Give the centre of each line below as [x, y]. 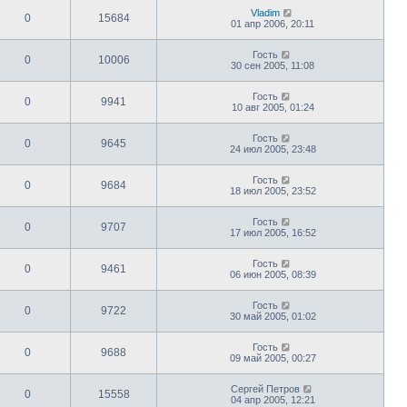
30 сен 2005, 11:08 [273, 65]
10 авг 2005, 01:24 [273, 107]
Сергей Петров [266, 388]
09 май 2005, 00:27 [273, 357]
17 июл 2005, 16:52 [273, 232]
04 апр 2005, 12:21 [273, 399]
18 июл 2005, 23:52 [273, 190]
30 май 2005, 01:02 [273, 316]
